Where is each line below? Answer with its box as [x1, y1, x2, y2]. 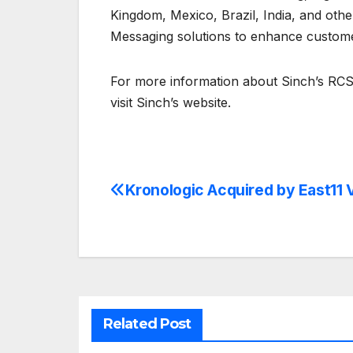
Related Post [103, 315, 191, 333]
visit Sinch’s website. [110, 95, 231, 111]
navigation [110, 214, 237, 245]
